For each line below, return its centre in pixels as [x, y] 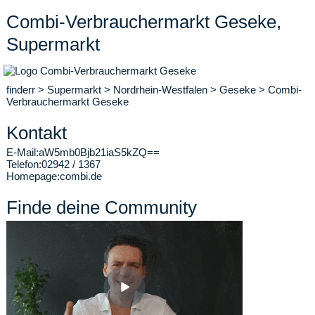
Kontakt [37, 133]
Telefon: [24, 164]
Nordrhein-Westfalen [160, 90]
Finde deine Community [102, 207]
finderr [21, 90]
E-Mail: [22, 152]
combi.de [81, 176]
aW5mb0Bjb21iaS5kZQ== [99, 152]
